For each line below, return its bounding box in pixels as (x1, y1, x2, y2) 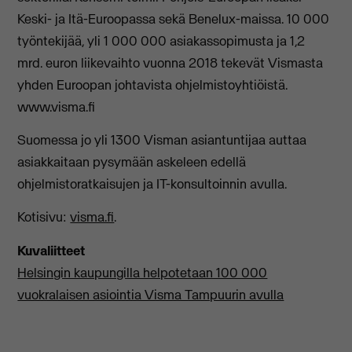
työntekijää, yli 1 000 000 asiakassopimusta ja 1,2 (17, 31, 306, 49)
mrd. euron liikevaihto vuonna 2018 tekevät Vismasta (17, 53, 324, 71)
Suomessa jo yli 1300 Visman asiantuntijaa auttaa (17, 131, 307, 149)
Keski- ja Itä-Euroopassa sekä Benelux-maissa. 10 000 (17, 9, 330, 27)
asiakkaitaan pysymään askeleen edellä (17, 153, 247, 171)
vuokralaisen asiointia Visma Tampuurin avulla (17, 285, 284, 303)
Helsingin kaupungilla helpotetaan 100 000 (17, 263, 268, 281)
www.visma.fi (17, 97, 96, 115)
